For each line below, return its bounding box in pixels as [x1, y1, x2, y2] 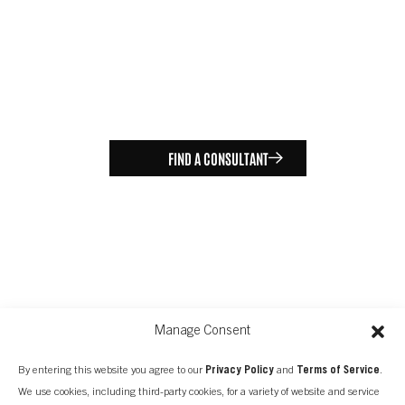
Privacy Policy [205, 365, 274, 376]
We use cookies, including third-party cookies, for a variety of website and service [18, 387, 380, 398]
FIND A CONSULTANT [168, 148, 268, 167]
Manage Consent [155, 325, 250, 338]
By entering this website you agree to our [18, 365, 205, 376]
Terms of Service [297, 365, 380, 376]
